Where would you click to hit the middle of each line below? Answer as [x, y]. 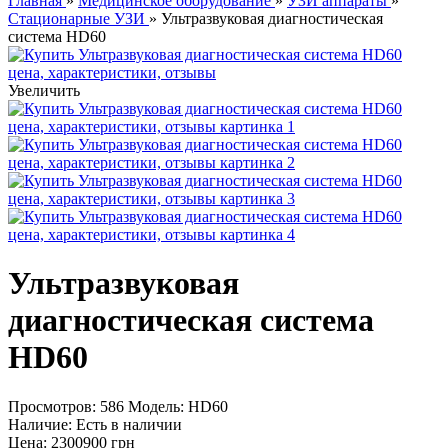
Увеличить [44, 90]
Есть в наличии [129, 424]
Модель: [156, 406]
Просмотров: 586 [66, 406]
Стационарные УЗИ [76, 18]
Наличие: [40, 424]
